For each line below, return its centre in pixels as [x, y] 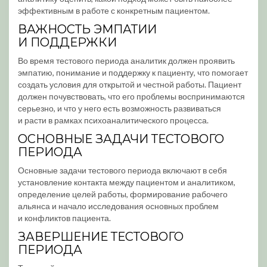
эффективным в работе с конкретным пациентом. [114, 10]
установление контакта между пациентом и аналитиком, [127, 182]
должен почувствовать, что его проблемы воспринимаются [131, 96]
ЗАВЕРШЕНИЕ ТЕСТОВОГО [101, 237]
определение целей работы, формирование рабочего [123, 194]
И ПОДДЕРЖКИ [67, 42]
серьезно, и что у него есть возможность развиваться [119, 108]
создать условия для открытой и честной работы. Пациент [130, 84]
